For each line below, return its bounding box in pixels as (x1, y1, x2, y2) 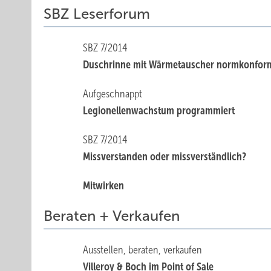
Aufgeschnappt (83, 88, 143, 100)
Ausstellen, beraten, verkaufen (83, 244, 203, 256)
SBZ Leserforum (44, 6, 150, 22)
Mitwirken (83, 180, 125, 192)
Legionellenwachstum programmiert (83, 105, 235, 117)
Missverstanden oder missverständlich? (83, 151, 247, 163)
